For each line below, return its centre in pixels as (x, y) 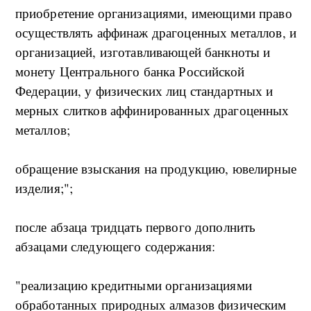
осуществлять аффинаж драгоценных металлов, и (156, 33)
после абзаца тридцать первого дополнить (135, 227)
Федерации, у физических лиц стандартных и (144, 91)
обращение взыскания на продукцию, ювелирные (155, 169)
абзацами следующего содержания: (115, 246)
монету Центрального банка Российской (129, 72)
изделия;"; (44, 188)
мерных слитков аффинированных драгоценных (152, 110)
